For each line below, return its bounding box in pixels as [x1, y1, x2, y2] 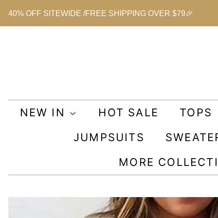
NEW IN [19, 106, 70, 119]
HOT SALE [98, 106, 159, 119]
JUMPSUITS [73, 131, 145, 144]
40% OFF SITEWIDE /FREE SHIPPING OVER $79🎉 [8, 9, 193, 18]
